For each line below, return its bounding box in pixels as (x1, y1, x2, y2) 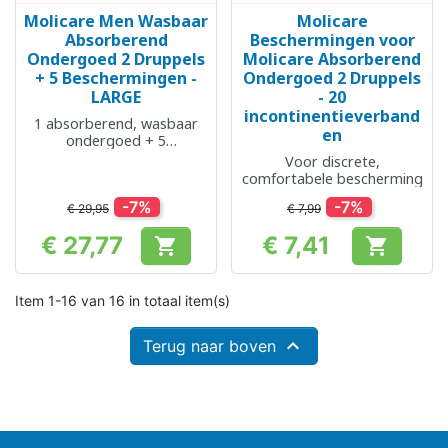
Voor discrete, (284, 152, 380, 171)
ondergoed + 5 (66, 131, 166, 150)
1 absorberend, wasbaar (34, 114, 198, 133)
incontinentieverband (244, 105, 420, 127)
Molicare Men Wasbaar (24, 10, 208, 32)
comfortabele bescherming (241, 169, 423, 188)
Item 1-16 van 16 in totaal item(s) (15, 292, 230, 309)
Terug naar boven (143, 336, 281, 356)
